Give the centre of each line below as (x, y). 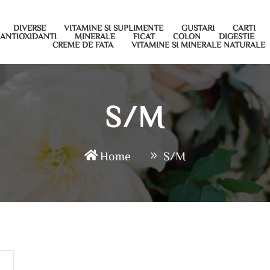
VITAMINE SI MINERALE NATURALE (199, 45)
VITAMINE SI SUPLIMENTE (114, 28)
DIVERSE (30, 28)
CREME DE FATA (83, 45)
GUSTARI (198, 28)
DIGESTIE (237, 36)
